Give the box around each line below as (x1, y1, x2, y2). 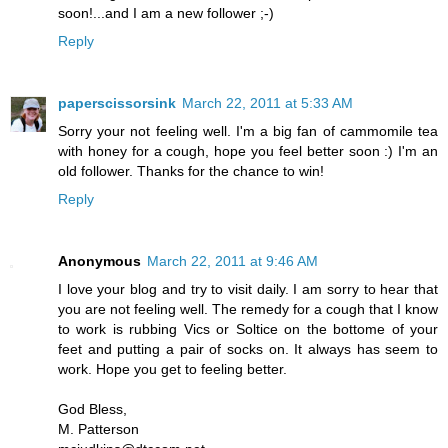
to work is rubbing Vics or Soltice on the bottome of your (58, 320, 438, 337)
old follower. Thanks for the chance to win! (58, 162, 324, 179)
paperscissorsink (58, 94, 176, 111)
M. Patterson (58, 420, 139, 437)
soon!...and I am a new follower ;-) (58, 4, 274, 21)
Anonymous (58, 252, 141, 269)
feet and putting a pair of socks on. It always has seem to (58, 340, 438, 357)
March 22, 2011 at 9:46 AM (147, 252, 318, 269)
